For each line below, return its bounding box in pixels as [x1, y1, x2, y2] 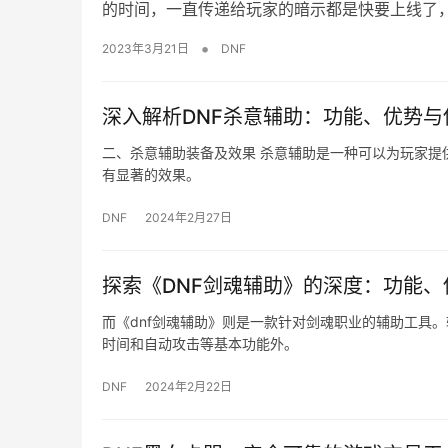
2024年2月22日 [145, 378, 232, 394]
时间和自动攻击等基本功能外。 [102, 334, 298, 352]
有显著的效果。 [102, 165, 200, 183]
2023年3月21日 [102, 40, 189, 56]
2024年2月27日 [145, 209, 232, 225]
